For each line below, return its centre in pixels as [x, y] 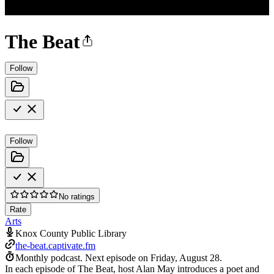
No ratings [77, 196]
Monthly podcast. [49, 257]
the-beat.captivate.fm [55, 245]
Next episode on [118, 257]
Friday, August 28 [185, 257]
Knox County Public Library [71, 233]
